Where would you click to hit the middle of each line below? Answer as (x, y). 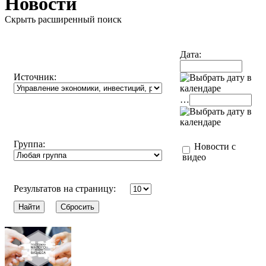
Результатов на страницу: (66, 188)
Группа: (29, 144)
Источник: (35, 77)
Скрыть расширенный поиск (63, 19)
